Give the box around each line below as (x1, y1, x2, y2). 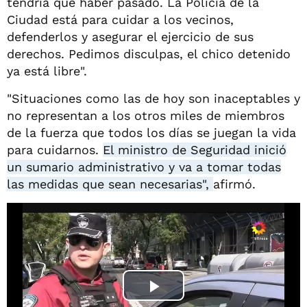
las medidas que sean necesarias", (7, 176, 213, 191)
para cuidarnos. (7, 142, 103, 157)
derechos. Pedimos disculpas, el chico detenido (7, 46, 291, 61)
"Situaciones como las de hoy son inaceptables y (7, 90, 300, 106)
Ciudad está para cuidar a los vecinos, (7, 12, 234, 27)
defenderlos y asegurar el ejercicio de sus (7, 29, 254, 44)
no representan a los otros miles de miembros (7, 108, 284, 123)
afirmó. (213, 176, 256, 191)
